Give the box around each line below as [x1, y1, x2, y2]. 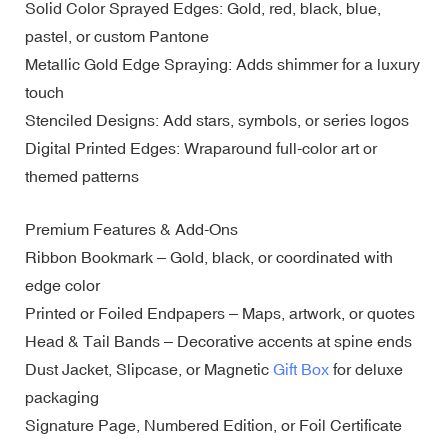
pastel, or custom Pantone [25, 26, 209, 45]
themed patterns [25, 166, 139, 185]
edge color [25, 275, 100, 294]
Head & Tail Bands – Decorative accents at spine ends [25, 331, 412, 350]
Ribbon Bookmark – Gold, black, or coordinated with [25, 247, 393, 266]
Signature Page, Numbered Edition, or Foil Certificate [25, 415, 402, 434]
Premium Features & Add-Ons [25, 219, 238, 238]
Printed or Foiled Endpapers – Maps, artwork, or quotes [25, 303, 415, 322]
